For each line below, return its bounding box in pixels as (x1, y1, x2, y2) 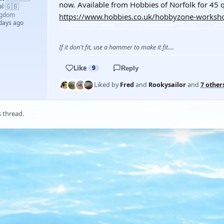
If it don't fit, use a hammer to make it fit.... (59, 43, 174, 51)
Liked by (94, 80, 120, 89)
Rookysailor (148, 80, 186, 89)
